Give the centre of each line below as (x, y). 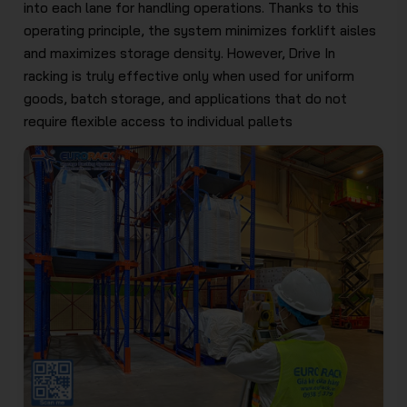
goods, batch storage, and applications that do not (186, 98)
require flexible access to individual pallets (159, 121)
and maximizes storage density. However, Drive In (180, 53)
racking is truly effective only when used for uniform (189, 75)
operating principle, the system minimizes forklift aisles (200, 30)
